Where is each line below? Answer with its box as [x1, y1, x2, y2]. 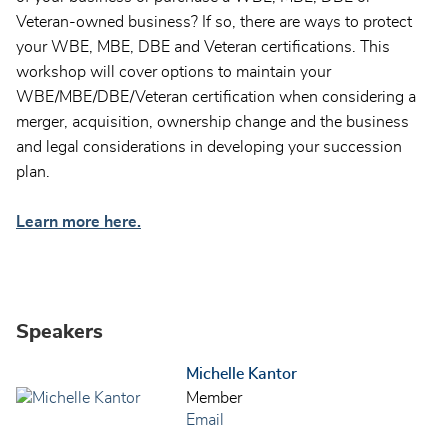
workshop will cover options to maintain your [16, 64, 331, 81]
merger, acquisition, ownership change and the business [16, 114, 409, 131]
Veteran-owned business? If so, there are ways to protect [16, 14, 412, 31]
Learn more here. [16, 214, 141, 231]
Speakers [16, 322, 103, 343]
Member [186, 390, 242, 407]
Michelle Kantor [186, 366, 297, 383]
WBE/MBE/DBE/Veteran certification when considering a [16, 89, 416, 106]
